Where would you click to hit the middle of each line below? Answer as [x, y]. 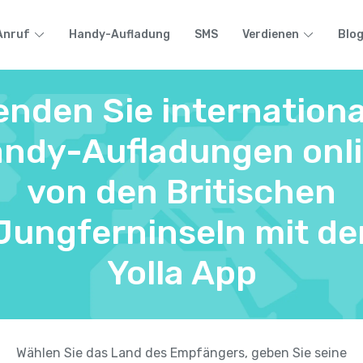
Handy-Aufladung [120, 34]
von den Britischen [181, 192]
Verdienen [271, 34]
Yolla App [181, 273]
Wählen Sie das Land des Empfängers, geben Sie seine [181, 353]
